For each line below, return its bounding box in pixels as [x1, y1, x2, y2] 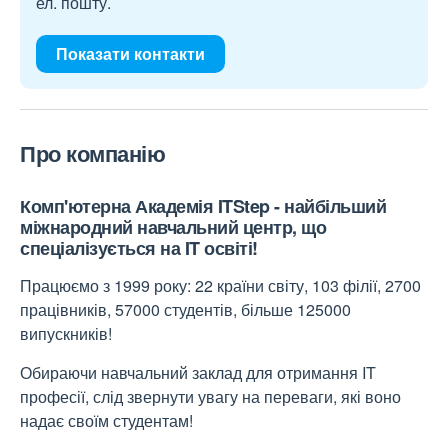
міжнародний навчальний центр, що [20, 214, 326, 240]
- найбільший [274, 193, 386, 219]
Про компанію [20, 137, 165, 169]
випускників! [20, 322, 112, 345]
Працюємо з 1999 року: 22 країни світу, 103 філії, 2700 [20, 274, 421, 297]
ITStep [217, 193, 270, 219]
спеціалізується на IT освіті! [20, 235, 258, 261]
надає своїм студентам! [20, 409, 193, 432]
